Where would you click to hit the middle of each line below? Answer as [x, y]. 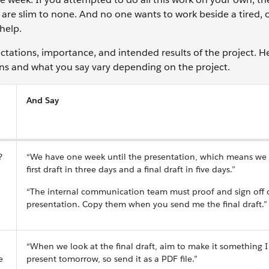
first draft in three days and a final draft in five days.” [131, 169]
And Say [43, 100]
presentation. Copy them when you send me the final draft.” [147, 204]
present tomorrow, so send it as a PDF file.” [112, 259]
